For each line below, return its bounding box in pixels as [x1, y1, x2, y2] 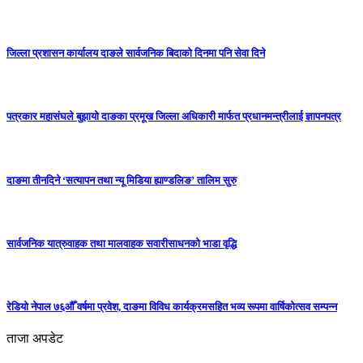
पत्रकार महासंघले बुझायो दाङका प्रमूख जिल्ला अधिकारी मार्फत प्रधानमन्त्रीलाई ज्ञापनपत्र [6, 110, 341, 123]
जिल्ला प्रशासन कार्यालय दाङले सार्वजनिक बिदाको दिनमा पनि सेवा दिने [6, 46, 265, 59]
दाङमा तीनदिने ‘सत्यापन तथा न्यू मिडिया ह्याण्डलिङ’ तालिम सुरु [6, 173, 237, 186]
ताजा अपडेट [6, 331, 63, 346]
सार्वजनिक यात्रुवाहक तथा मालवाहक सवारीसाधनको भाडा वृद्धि [6, 237, 237, 250]
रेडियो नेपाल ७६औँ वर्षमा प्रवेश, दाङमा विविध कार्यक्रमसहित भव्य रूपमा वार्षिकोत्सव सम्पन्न [6, 301, 337, 314]
